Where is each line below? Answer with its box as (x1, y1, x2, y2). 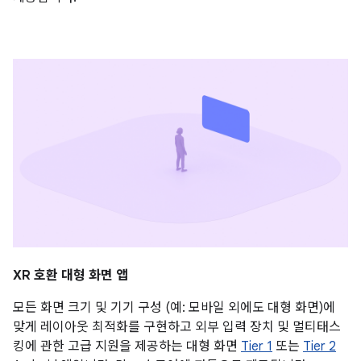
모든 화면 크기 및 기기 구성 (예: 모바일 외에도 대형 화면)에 (13, 299, 335, 316)
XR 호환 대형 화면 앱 (13, 267, 128, 284)
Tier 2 (303, 338, 336, 355)
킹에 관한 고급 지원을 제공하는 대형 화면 (13, 338, 241, 355)
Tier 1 (241, 338, 272, 355)
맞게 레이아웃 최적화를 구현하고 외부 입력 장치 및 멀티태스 (13, 318, 341, 335)
